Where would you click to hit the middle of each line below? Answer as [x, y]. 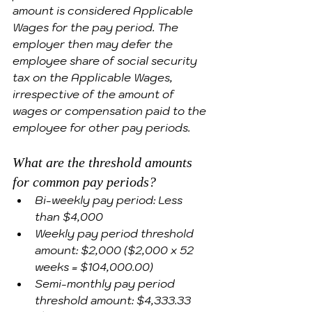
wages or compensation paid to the [111, 111]
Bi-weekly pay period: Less [110, 200]
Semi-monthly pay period [106, 283]
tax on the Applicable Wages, [94, 77]
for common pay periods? [84, 182]
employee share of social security [106, 61]
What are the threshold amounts [104, 162]
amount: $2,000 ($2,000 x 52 [116, 250]
